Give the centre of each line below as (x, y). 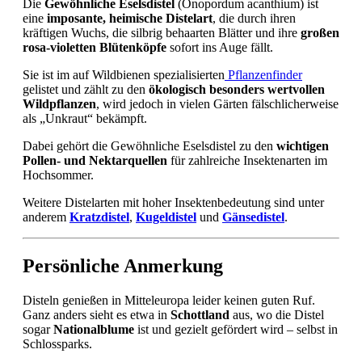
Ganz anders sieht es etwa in (97, 315)
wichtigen (303, 146)
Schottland (200, 315)
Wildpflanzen (59, 104)
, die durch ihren (254, 19)
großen (320, 33)
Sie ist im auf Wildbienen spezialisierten (124, 75)
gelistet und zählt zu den (86, 90)
